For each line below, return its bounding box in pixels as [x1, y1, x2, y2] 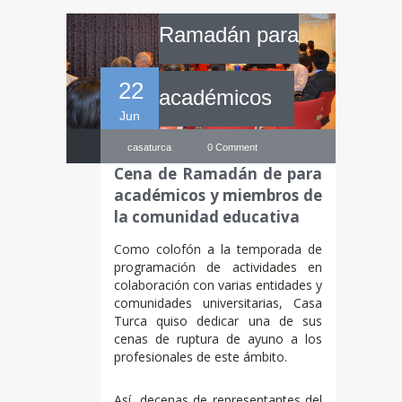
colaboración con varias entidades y [114, 275, 322, 293]
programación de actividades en [114, 258, 322, 275]
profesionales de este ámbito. [114, 347, 287, 365]
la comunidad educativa [114, 205, 300, 227]
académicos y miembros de [114, 184, 322, 205]
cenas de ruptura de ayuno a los [114, 329, 322, 347]
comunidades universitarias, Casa [114, 293, 322, 311]
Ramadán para [159, 22, 299, 47]
